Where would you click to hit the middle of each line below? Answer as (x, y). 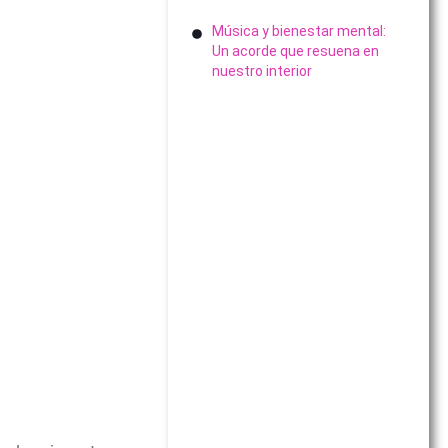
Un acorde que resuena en (295, 51)
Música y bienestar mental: (298, 31)
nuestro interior (261, 71)
